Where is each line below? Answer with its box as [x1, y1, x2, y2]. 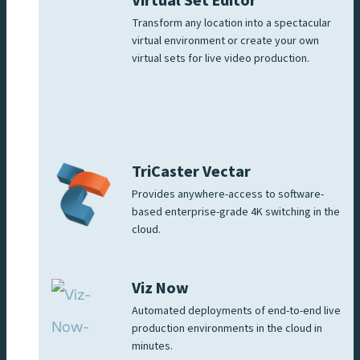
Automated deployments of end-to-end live [132, 302, 341, 319]
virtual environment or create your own [132, 32, 319, 49]
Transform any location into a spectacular [132, 14, 331, 31]
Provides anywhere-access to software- [132, 186, 324, 202]
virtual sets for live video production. [132, 50, 309, 67]
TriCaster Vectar [132, 160, 251, 183]
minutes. [132, 337, 173, 354]
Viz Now [132, 276, 189, 300]
